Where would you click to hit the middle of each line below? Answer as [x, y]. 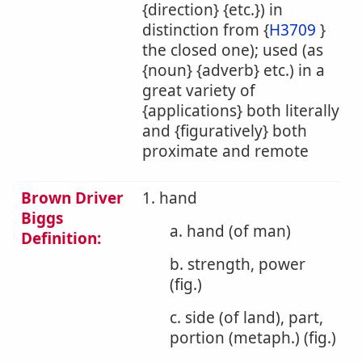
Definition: [61, 238]
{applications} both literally [241, 111]
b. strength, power [238, 264]
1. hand [170, 198]
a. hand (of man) [230, 231]
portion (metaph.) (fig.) [253, 338]
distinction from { [206, 30]
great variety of [199, 90]
